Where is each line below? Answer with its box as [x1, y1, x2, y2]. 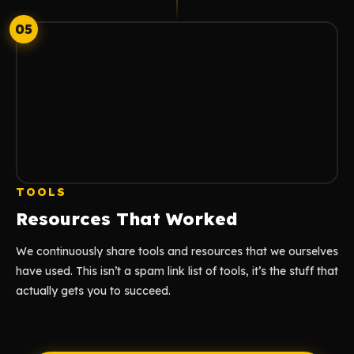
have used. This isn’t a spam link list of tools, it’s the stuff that [16, 264, 338, 278]
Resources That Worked [16, 208, 238, 230]
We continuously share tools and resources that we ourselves [16, 244, 338, 258]
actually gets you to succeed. [16, 284, 171, 298]
